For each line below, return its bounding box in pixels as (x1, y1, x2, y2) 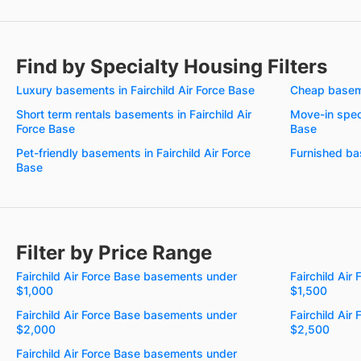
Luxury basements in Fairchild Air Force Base (16, 82, 255, 97)
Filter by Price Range (16, 240, 212, 264)
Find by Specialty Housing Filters (16, 54, 327, 78)
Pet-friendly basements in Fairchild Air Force (16, 145, 251, 160)
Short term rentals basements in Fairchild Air (16, 106, 251, 121)
